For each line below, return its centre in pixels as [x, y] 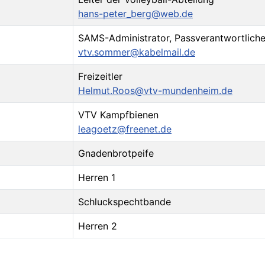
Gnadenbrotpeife [116, 153]
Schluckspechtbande [125, 201]
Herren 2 [98, 226]
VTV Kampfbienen [118, 114]
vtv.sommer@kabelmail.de [137, 52]
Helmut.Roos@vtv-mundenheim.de [155, 90]
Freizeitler [100, 76]
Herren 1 [97, 177]
